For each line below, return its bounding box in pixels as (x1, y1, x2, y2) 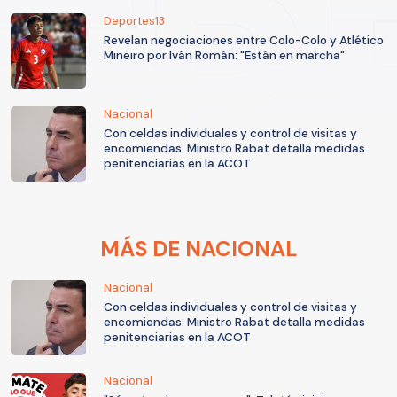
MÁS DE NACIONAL (99, 235, 298, 263)
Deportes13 (104, 13, 165, 29)
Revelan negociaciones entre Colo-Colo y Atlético (104, 33, 384, 49)
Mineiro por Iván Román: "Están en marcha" (104, 48, 345, 64)
